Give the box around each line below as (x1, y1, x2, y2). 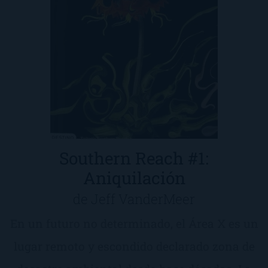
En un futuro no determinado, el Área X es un (10, 215, 258, 231)
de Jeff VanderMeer (73, 190, 195, 208)
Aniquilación (83, 166, 185, 189)
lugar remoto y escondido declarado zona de (13, 238, 255, 254)
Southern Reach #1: (59, 147, 209, 169)
